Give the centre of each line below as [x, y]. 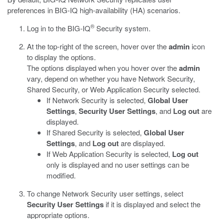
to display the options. [61, 57]
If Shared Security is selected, [95, 132]
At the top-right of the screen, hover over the [98, 46]
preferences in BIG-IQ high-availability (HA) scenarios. [94, 10]
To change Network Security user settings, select [105, 193]
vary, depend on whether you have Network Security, [111, 78]
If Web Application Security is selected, [109, 154]
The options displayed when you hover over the [103, 68]
